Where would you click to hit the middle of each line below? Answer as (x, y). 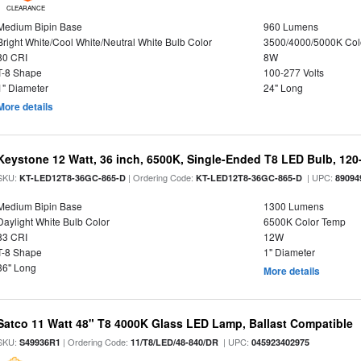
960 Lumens (290, 26)
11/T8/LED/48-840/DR (175, 342)
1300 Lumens (293, 206)
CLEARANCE (25, 8)
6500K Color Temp (304, 221)
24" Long (283, 87)
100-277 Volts (293, 72)
